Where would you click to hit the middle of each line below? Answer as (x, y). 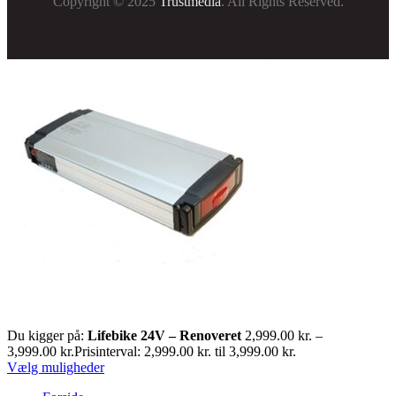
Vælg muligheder (56, 367)
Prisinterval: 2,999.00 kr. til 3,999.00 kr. (185, 351)
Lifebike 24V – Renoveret (164, 335)
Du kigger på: (47, 335)
